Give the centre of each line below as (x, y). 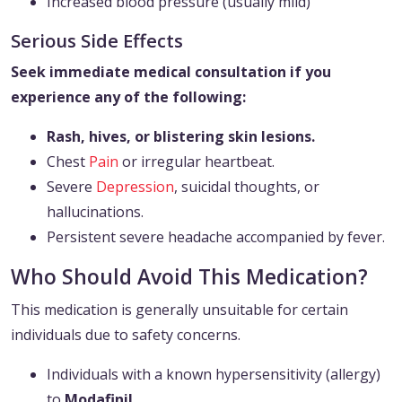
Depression (135, 187)
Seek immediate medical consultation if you (171, 72)
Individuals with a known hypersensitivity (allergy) (214, 375)
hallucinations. (95, 212)
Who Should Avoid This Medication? (189, 277)
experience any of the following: (128, 97)
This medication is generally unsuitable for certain (179, 310)
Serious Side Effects (97, 41)
